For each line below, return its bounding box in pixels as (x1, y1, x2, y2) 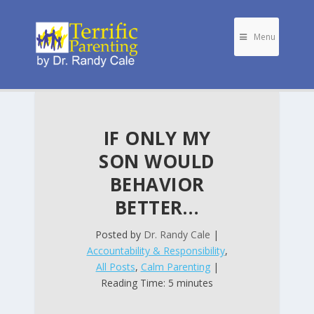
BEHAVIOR (109, 172, 205, 197)
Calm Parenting (140, 260, 210, 273)
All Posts (95, 260, 135, 273)
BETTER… (114, 195, 200, 220)
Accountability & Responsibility (86, 244, 225, 257)
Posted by (95, 228, 144, 241)
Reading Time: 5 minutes (101, 276, 213, 289)
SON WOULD (99, 149, 215, 174)
